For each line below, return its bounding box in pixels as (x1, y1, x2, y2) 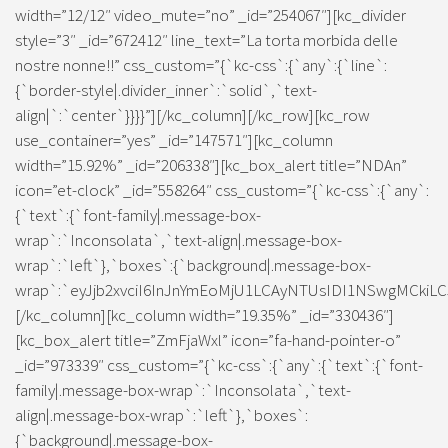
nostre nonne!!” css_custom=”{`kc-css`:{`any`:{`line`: (15, 54, 387, 76)
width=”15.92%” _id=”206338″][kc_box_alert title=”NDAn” (15, 154, 407, 176)
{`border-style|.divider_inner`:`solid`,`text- (15, 79, 317, 101)
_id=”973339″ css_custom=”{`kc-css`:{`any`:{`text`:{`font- (15, 354, 423, 376)
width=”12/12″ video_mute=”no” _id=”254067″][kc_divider (15, 4, 406, 26)
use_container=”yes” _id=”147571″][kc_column (15, 129, 333, 151)
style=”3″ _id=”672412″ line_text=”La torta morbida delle (15, 29, 398, 51)
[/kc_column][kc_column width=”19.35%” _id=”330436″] (15, 304, 394, 326)
